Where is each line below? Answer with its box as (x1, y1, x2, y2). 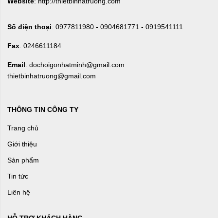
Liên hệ (7, 188, 30, 196)
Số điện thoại (7, 22, 52, 31)
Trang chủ (7, 124, 38, 132)
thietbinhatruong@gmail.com (7, 72, 96, 80)
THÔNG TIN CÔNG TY (7, 105, 78, 113)
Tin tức (7, 172, 28, 180)
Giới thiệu (7, 140, 37, 148)
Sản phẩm (7, 156, 39, 164)
